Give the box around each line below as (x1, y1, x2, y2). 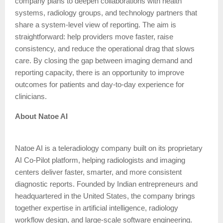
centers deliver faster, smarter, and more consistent (15, 168, 182, 176)
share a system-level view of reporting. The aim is (15, 20, 176, 29)
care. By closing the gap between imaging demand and (15, 56, 192, 65)
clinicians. (15, 92, 47, 101)
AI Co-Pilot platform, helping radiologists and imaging (15, 156, 185, 164)
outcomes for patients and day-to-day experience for (15, 80, 184, 89)
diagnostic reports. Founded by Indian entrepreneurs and (15, 180, 198, 188)
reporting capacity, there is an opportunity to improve (15, 68, 184, 77)
